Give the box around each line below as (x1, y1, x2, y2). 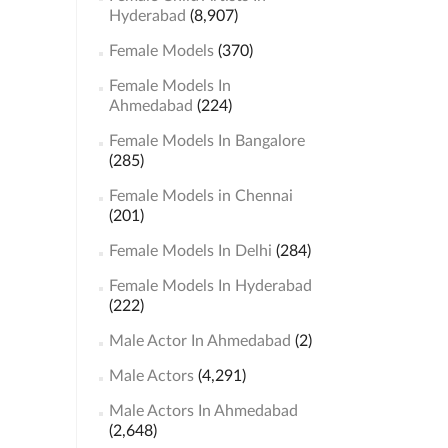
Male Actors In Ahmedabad (108, 403, 298, 419)
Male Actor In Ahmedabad (108, 333, 291, 349)
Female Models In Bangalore (108, 133, 305, 149)
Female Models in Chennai (108, 188, 293, 204)
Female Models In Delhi (108, 243, 272, 259)
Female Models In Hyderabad (108, 278, 312, 294)
